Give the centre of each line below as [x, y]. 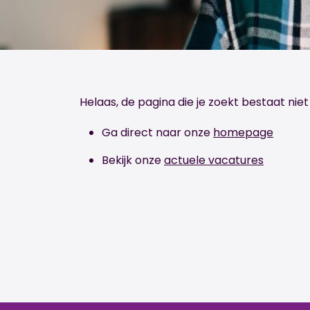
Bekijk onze [133, 160]
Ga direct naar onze [157, 133]
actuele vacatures [214, 160]
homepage [243, 133]
